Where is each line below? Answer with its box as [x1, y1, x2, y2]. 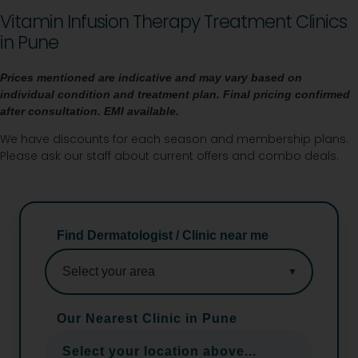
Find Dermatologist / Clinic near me [57, 228, 268, 242]
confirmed [295, 87, 350, 101]
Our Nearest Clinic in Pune [57, 311, 237, 325]
